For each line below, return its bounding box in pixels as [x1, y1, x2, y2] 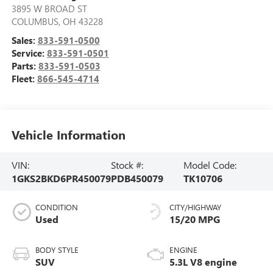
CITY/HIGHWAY [169, 202, 221, 213]
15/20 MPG [169, 213, 220, 226]
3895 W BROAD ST [11, 2, 87, 15]
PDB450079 [110, 171, 163, 185]
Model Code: [183, 158, 236, 171]
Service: [11, 47, 47, 60]
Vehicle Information [11, 126, 126, 143]
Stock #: [110, 158, 143, 171]
